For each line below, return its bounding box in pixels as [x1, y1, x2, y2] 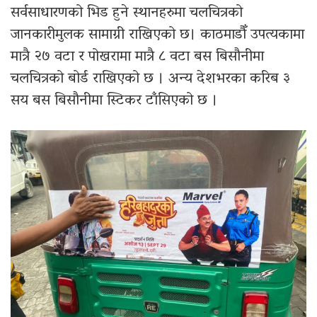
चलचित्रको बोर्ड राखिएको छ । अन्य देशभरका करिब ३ [11, 65, 290, 94]
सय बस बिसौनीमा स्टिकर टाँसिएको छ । [11, 87, 218, 116]
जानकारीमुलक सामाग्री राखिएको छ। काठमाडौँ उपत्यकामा [11, 21, 304, 50]
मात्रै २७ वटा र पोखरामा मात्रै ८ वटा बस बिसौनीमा [11, 43, 264, 72]
